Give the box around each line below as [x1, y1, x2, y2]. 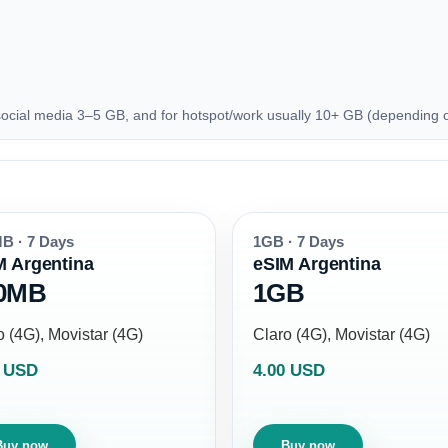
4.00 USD [253, 361, 325, 381]
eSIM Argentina [253, 253, 381, 275]
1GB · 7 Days [253, 234, 344, 251]
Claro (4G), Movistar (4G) [253, 326, 430, 344]
